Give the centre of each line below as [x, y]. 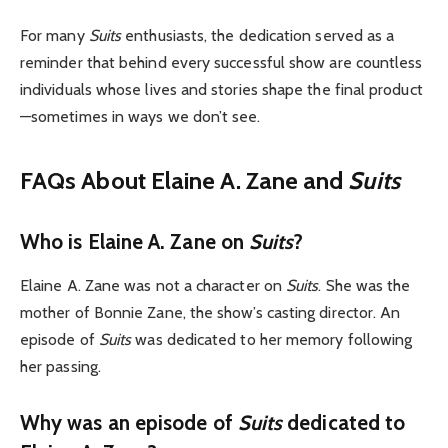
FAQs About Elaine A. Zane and [184, 180]
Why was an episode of [129, 422]
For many [54, 36]
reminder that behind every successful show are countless [221, 63]
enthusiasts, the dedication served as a [258, 36]
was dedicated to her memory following [272, 339]
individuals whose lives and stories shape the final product [221, 90]
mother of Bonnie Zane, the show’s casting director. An [210, 312]
